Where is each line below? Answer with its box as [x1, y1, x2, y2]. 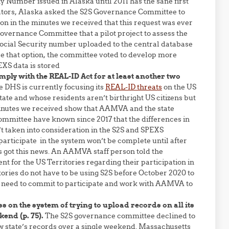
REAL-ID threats [105, 82, 162, 91]
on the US [162, 82, 196, 91]
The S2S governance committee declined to [43, 211, 195, 220]
